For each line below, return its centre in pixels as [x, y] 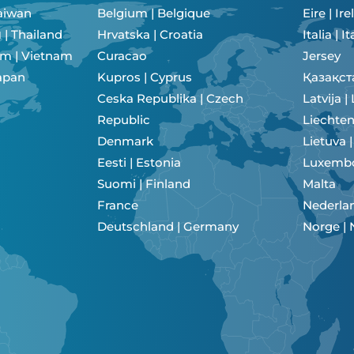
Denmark [125, 141]
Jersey [321, 56]
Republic [124, 120]
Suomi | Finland [144, 184]
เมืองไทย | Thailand [37, 34]
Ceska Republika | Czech [170, 98]
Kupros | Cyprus [145, 77]
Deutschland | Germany [168, 226]
